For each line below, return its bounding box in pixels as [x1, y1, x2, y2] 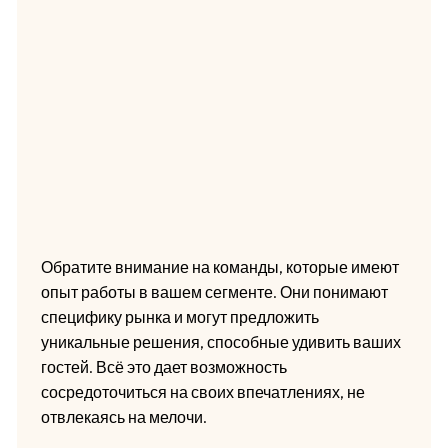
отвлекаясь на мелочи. [40, 407, 207, 428]
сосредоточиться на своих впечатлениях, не [40, 382, 365, 403]
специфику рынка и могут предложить [40, 307, 319, 328]
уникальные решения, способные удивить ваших [40, 332, 401, 353]
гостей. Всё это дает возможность [40, 357, 287, 378]
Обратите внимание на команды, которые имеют [40, 257, 399, 278]
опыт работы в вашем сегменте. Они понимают [40, 282, 388, 303]
